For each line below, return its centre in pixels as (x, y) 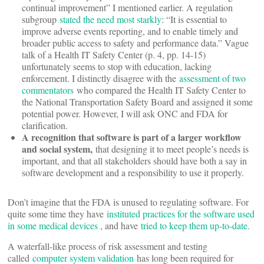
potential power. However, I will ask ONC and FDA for (125, 113)
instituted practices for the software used (181, 214)
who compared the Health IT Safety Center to (160, 90)
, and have (121, 225)
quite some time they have (57, 214)
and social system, (57, 149)
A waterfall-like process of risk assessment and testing (108, 246)
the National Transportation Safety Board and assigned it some (137, 102)
